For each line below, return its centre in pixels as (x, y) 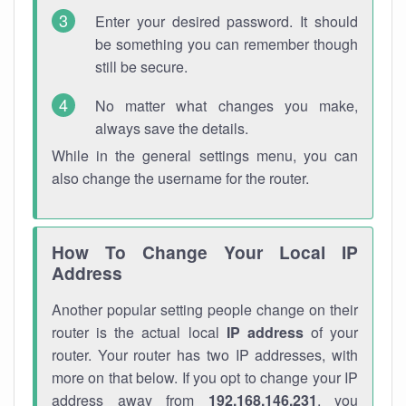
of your (330, 332)
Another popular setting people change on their (205, 309)
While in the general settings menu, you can (205, 155)
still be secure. (141, 67)
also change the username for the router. (180, 178)
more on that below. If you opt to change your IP (205, 377)
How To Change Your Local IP (205, 252)
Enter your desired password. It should (227, 21)
